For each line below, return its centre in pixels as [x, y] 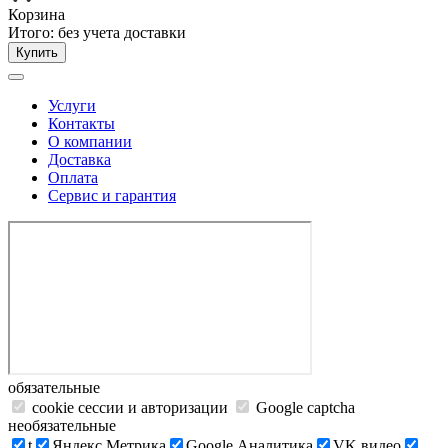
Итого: [33, 32]
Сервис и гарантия [112, 195]
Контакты [81, 123]
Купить [37, 52]
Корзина [36, 14]
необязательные [62, 425]
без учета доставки [122, 32]
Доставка [79, 159]
